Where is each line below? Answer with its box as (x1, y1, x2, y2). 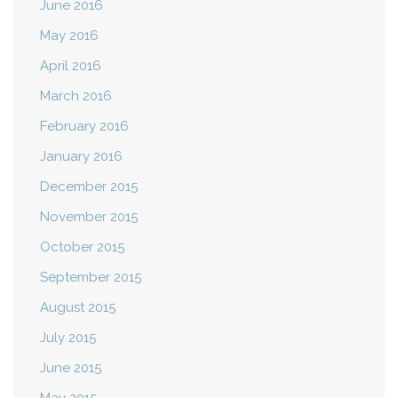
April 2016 (40, 58, 101, 75)
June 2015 (40, 360, 101, 377)
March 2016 (40, 88, 112, 105)
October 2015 (40, 239, 124, 256)
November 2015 (40, 209, 138, 226)
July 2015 (40, 330, 96, 346)
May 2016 (40, 28, 99, 44)
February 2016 (40, 118, 129, 135)
